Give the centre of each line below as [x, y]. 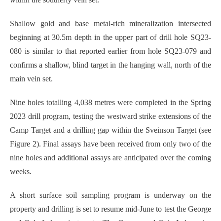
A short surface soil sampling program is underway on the [110, 195]
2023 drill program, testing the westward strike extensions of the [110, 116]
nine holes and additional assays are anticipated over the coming [110, 157]
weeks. [21, 171]
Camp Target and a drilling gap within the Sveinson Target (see [110, 130]
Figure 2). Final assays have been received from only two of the [110, 144]
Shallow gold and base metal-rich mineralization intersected [110, 23]
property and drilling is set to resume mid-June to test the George [110, 209]
